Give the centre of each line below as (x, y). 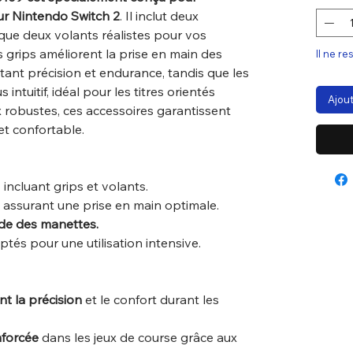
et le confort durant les (150, 300)
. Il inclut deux (159, 16)
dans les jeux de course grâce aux (138, 338)
